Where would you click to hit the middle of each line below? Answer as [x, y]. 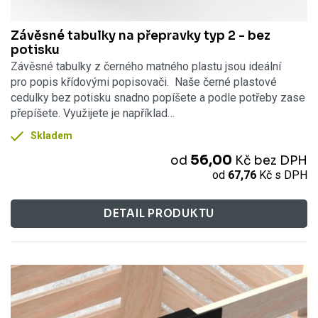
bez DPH [280, 160]
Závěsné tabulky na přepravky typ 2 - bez [141, 35]
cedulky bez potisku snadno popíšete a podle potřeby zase [158, 98]
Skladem [52, 136]
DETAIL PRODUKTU [159, 213]
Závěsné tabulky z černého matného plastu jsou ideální [146, 67]
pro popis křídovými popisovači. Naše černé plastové [144, 82]
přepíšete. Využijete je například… [93, 114]
